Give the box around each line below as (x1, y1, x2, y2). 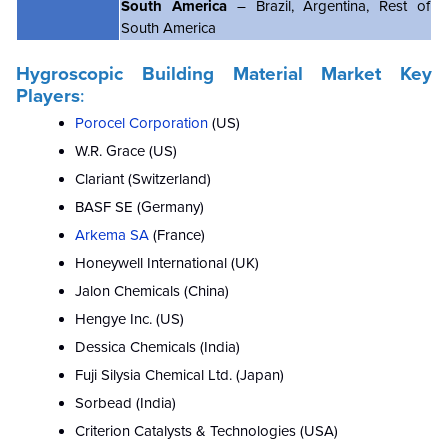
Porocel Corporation (75, 114, 212, 133)
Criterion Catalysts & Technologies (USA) (75, 422, 338, 441)
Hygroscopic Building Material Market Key (16, 63, 432, 86)
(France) (149, 226, 205, 245)
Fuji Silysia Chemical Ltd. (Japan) (75, 366, 284, 385)
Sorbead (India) (75, 394, 176, 413)
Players (16, 85, 80, 108)
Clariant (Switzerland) (75, 170, 211, 189)
